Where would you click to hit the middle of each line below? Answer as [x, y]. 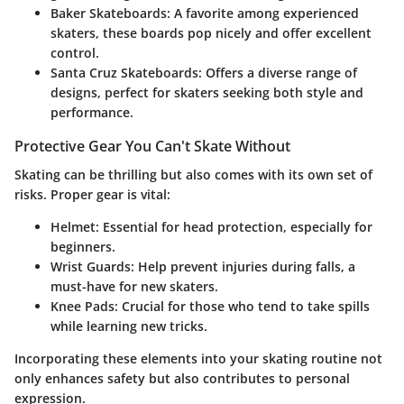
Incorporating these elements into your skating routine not [198, 359]
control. [75, 53]
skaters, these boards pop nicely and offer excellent [211, 33]
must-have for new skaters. [134, 287]
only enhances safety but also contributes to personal [182, 379]
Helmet [73, 227]
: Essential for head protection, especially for [234, 227]
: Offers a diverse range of [278, 73]
